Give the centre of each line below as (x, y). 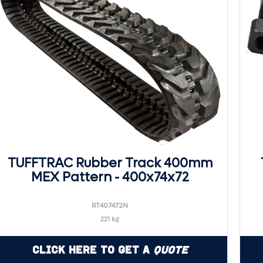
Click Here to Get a (92, 250)
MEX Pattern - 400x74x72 (110, 177)
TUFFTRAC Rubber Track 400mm (110, 163)
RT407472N (110, 205)
